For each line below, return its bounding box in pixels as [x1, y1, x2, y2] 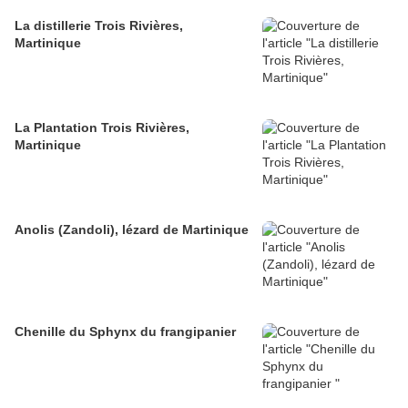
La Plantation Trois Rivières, [15, 120, 189, 136]
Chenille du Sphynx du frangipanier [15, 324, 236, 340]
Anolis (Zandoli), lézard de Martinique [15, 222, 249, 238]
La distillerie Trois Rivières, [15, 18, 183, 34]
